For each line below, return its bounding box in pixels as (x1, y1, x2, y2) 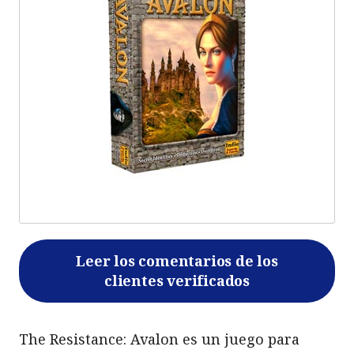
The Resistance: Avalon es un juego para (19, 329, 299, 348)
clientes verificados (104, 270, 250, 290)
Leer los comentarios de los (76, 250, 278, 270)
